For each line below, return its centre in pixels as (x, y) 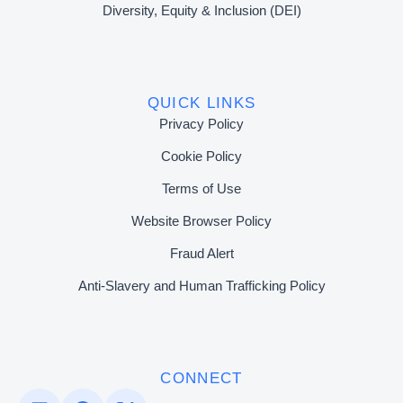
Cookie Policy (201, 156)
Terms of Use (201, 188)
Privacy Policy (201, 123)
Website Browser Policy (201, 220)
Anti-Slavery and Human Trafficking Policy (201, 285)
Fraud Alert (201, 253)
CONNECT (201, 378)
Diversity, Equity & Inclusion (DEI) (201, 10)
